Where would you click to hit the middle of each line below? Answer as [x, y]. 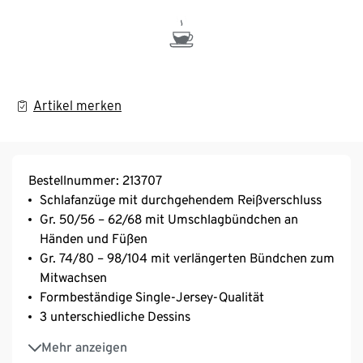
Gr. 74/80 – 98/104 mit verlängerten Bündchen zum [187, 258]
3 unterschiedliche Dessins [115, 316]
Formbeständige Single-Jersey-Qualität [152, 297]
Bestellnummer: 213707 [95, 180]
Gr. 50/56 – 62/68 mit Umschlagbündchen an [169, 219]
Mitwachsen [73, 277]
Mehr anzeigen [84, 347]
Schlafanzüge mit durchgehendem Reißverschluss [181, 199]
